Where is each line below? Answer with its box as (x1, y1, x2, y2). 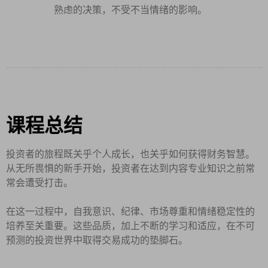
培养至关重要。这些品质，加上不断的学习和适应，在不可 (6, 220, 255, 231)
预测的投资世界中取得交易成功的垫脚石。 (6, 234, 188, 245)
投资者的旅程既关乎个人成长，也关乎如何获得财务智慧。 (6, 148, 255, 159)
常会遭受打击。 (6, 177, 73, 188)
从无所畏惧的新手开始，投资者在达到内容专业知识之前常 (6, 163, 255, 173)
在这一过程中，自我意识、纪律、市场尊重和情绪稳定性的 (6, 206, 255, 217)
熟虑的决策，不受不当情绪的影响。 (54, 4, 207, 15)
